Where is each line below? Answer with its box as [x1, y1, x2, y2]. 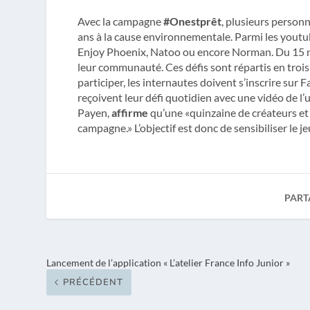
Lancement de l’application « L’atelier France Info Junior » [46, 256, 291, 268]
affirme [111, 106, 148, 120]
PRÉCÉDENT [63, 275, 124, 289]
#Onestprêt [163, 15, 221, 28]
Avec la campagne [77, 15, 163, 28]
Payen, [77, 106, 111, 120]
